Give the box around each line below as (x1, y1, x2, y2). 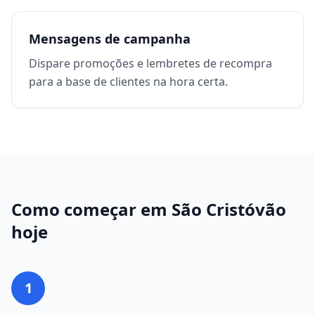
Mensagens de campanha (29, 30, 191, 47)
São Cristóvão (172, 198, 286, 221)
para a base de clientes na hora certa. (29, 74, 228, 89)
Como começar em (11, 198, 172, 221)
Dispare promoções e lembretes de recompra (29, 56, 272, 71)
